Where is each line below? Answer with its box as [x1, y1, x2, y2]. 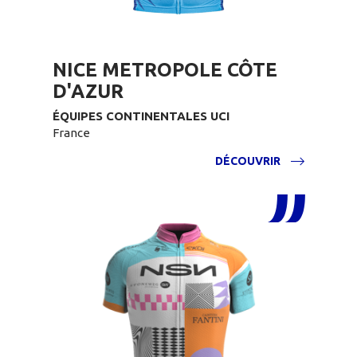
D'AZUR [53, 80, 124, 102]
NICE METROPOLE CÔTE [53, 59, 277, 80]
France [53, 126, 90, 139]
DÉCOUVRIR [215, 155, 280, 167]
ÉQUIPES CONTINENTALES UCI [53, 109, 229, 123]
